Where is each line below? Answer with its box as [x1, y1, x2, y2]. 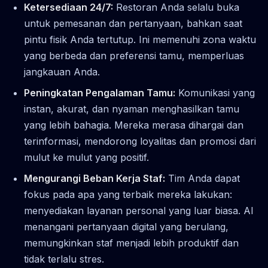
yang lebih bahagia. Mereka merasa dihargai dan [24, 118, 243, 131]
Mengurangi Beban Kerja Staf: [24, 172, 165, 184]
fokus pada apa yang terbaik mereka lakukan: [24, 188, 232, 200]
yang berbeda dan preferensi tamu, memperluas [24, 49, 244, 62]
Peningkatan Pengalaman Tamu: [24, 86, 175, 99]
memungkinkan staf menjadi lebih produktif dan [24, 236, 239, 249]
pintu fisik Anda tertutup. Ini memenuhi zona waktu [24, 33, 256, 45]
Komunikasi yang [175, 86, 255, 99]
